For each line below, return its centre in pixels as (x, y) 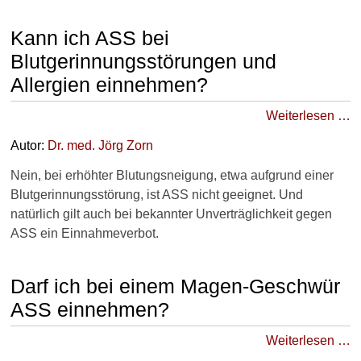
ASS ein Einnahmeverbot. (85, 233)
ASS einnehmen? (90, 309)
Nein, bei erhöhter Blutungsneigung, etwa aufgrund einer (172, 175)
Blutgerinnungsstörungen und (143, 61)
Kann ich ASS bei (90, 37)
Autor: (29, 145)
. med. (79, 145)
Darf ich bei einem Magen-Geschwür (175, 286)
